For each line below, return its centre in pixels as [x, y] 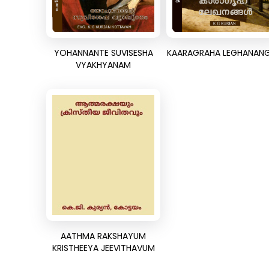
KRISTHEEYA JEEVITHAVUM [103, 248]
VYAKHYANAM [103, 65]
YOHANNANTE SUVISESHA [103, 53]
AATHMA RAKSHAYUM [103, 236]
